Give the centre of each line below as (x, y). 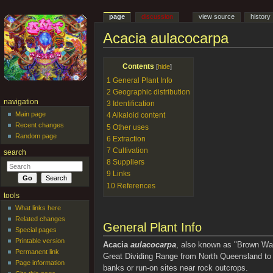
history (261, 17)
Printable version (40, 241)
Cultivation (130, 150)
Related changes (41, 219)
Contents (139, 67)
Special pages (36, 230)
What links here (38, 208)
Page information (40, 263)
